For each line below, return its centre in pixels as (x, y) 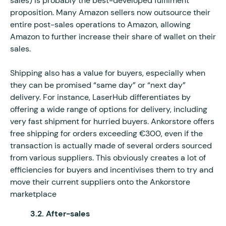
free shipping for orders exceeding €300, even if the (106, 133)
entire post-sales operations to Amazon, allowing (100, 24)
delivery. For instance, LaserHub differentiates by (100, 97)
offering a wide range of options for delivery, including (109, 109)
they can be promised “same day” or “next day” (98, 85)
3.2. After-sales (60, 213)
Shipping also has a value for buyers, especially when (108, 73)
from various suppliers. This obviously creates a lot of (108, 157)
